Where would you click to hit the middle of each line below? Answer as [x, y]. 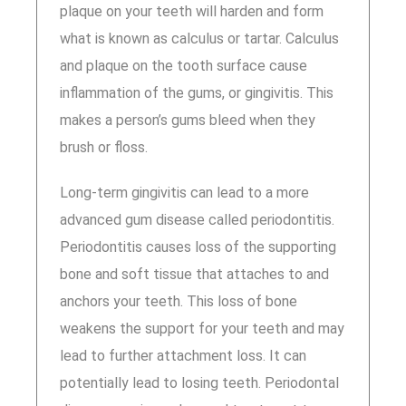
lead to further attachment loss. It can [183, 355]
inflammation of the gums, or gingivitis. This [196, 92]
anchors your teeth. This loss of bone [178, 301]
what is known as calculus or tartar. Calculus [199, 38]
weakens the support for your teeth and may [202, 328]
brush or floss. [103, 147]
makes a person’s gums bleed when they [187, 120]
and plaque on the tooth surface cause [183, 65]
